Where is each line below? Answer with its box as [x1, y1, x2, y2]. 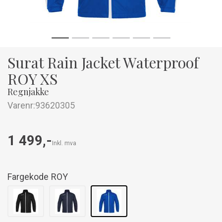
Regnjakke [7, 86, 49, 98]
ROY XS [7, 69, 57, 89]
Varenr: [7, 100, 35, 111]
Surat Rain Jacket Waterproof [7, 53, 199, 72]
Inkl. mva [52, 140, 76, 147]
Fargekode [7, 171, 49, 182]
